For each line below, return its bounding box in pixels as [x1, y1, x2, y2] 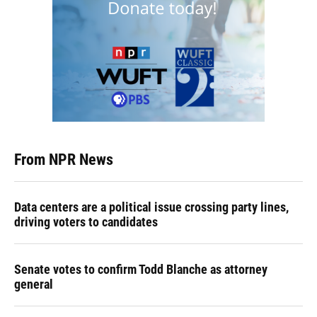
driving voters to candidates [14, 214, 158, 229]
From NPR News [14, 151, 113, 168]
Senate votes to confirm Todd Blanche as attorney [14, 262, 267, 277]
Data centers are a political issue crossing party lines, [14, 200, 289, 214]
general [14, 277, 53, 292]
